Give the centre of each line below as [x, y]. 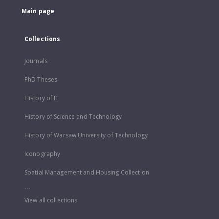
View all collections [51, 200]
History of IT [42, 98]
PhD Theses [41, 79]
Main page [38, 11]
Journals [36, 61]
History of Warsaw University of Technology [86, 135]
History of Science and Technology [73, 117]
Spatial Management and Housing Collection [87, 172]
